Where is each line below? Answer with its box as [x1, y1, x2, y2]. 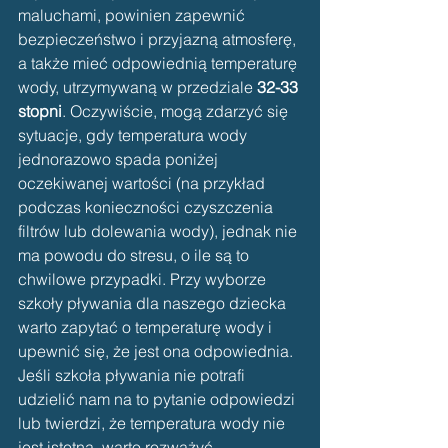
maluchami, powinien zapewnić [18, 5, 249, 26]
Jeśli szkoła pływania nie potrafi [18, 365, 249, 386]
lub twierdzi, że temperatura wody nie [18, 413, 289, 434]
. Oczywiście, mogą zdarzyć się [62, 101, 292, 122]
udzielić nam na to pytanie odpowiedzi [18, 389, 299, 410]
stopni [18, 101, 62, 122]
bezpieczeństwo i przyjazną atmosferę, [18, 29, 300, 50]
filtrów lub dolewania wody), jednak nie [18, 221, 301, 242]
